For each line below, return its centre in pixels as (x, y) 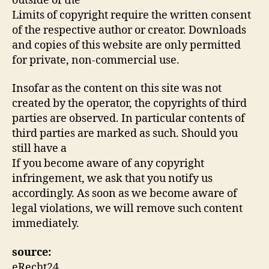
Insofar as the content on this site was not (117, 89)
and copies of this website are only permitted (126, 45)
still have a (39, 149)
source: (32, 252)
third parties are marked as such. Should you (125, 134)
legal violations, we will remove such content (127, 209)
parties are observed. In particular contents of (128, 119)
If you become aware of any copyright (108, 164)
